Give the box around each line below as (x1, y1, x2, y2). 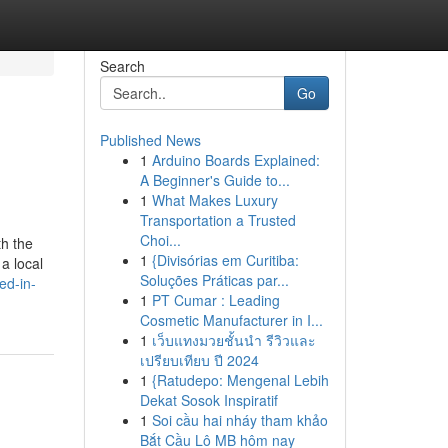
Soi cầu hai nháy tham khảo (151, 410, 328, 430)
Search (99, 56, 145, 76)
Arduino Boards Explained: (151, 150, 320, 170)
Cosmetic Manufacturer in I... (139, 310, 323, 330)
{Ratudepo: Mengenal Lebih (151, 370, 329, 390)
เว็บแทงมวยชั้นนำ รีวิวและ (151, 330, 316, 350)
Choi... (139, 230, 181, 250)
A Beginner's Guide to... (139, 170, 290, 190)
